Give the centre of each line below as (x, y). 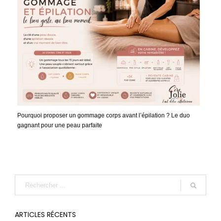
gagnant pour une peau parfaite (60, 125)
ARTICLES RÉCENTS (45, 215)
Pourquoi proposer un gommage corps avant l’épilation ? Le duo (104, 115)
